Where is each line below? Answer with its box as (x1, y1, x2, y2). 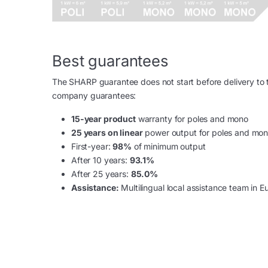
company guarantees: (52, 90, 136, 100)
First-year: (71, 141, 113, 151)
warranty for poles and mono (135, 113, 248, 124)
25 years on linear (71, 127, 143, 138)
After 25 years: (71, 168, 131, 179)
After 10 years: (71, 154, 130, 165)
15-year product (71, 113, 136, 124)
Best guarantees (52, 51, 169, 70)
